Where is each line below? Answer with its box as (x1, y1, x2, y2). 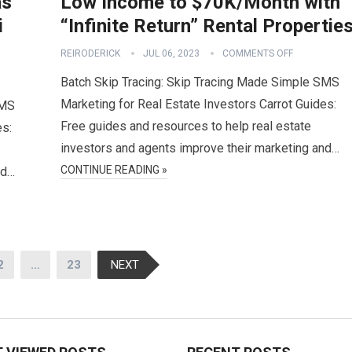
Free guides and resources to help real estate (60, 119, 311, 134)
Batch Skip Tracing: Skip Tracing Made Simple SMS (60, 75, 339, 90)
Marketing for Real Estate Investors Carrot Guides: (60, 97, 336, 112)
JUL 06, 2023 (143, 48, 200, 59)
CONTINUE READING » (60, 163, 167, 176)
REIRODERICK (60, 48, 120, 59)
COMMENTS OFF (222, 48, 293, 59)
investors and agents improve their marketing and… (60, 141, 339, 156)
